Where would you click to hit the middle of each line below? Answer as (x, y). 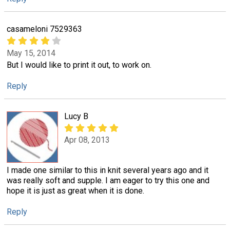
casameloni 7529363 (44, 29)
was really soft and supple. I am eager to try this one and (108, 181)
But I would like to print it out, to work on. (79, 65)
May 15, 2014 (31, 53)
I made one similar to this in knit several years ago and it (108, 170)
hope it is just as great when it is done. (75, 191)
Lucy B (76, 117)
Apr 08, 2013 (87, 140)
